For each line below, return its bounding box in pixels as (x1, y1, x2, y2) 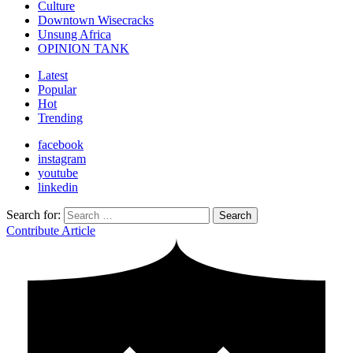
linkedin (38, 180, 78, 195)
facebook (38, 138, 84, 152)
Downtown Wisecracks (38, 13, 154, 28)
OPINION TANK (38, 42, 129, 56)
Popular (38, 83, 76, 97)
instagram (38, 152, 86, 166)
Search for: (6, 208, 61, 222)
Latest (38, 69, 68, 83)
